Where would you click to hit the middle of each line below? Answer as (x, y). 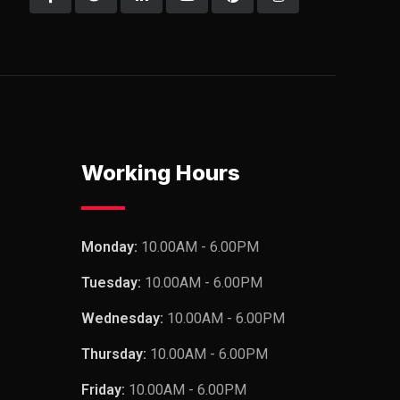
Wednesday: (124, 319)
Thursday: (116, 354)
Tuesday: (113, 283)
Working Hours (161, 173)
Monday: (111, 247)
